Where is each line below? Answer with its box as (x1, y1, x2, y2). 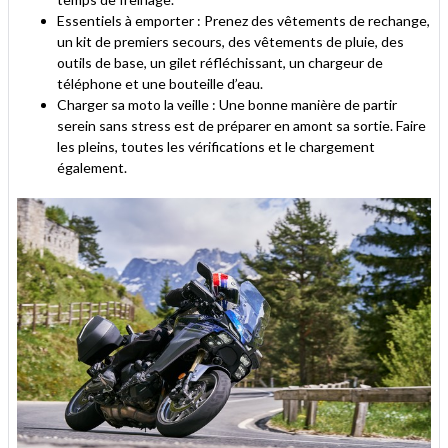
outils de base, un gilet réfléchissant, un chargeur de (57, 54, 383, 71)
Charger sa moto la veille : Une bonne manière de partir (57, 96, 397, 113)
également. (57, 159, 127, 176)
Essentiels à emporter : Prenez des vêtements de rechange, (57, 12, 430, 29)
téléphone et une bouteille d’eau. (57, 75, 263, 92)
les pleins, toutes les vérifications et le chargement (57, 138, 375, 155)
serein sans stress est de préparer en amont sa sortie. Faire (57, 117, 426, 134)
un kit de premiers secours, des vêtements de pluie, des (57, 33, 404, 50)
